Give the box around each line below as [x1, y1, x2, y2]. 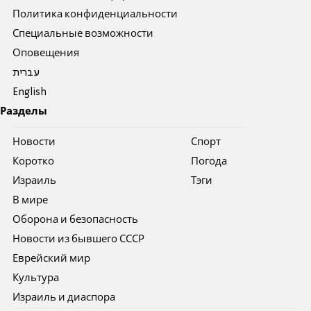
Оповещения [12, 49, 80, 59]
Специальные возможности [12, 29, 154, 40]
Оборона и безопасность [12, 215, 139, 226]
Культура [12, 274, 60, 284]
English [12, 87, 47, 98]
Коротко [12, 157, 55, 167]
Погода [190, 157, 227, 167]
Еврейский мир [12, 254, 91, 264]
